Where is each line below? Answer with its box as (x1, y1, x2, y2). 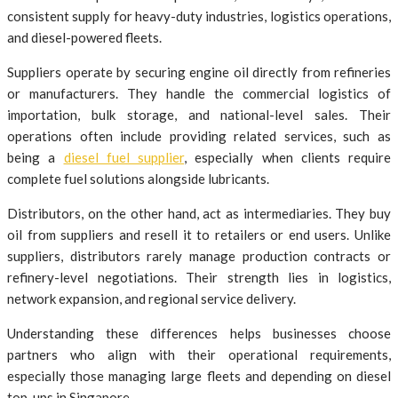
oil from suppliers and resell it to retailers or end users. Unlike (7, 227, 391, 243)
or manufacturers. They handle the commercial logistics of (7, 85, 391, 102)
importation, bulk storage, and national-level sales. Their (7, 107, 391, 123)
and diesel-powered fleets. (7, 29, 162, 46)
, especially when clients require (184, 149, 391, 166)
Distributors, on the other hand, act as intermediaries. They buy (7, 205, 391, 222)
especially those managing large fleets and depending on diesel (7, 368, 391, 385)
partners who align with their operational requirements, (7, 346, 391, 363)
